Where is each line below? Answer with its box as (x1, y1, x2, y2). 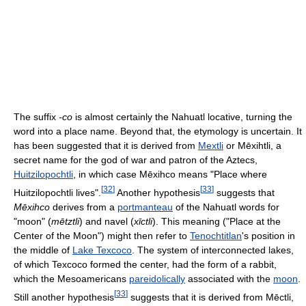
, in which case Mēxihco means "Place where (73, 168, 267, 180)
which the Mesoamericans (14, 273, 129, 284)
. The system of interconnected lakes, (132, 244, 294, 255)
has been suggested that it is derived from (14, 139, 198, 151)
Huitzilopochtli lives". (14, 186, 101, 198)
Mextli (198, 139, 223, 151)
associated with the (185, 273, 273, 284)
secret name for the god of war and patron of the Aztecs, (14, 154, 258, 165)
